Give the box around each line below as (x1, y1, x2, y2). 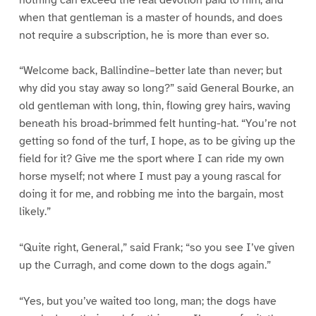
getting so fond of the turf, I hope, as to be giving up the (18, 134, 296, 149)
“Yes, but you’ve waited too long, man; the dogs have (18, 294, 276, 309)
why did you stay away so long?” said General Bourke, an (18, 81, 294, 96)
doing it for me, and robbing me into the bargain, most (18, 187, 284, 202)
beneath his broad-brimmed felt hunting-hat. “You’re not (18, 116, 296, 131)
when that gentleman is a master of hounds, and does (18, 10, 283, 25)
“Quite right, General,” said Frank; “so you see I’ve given (18, 241, 295, 255)
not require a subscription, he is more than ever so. (18, 28, 269, 42)
